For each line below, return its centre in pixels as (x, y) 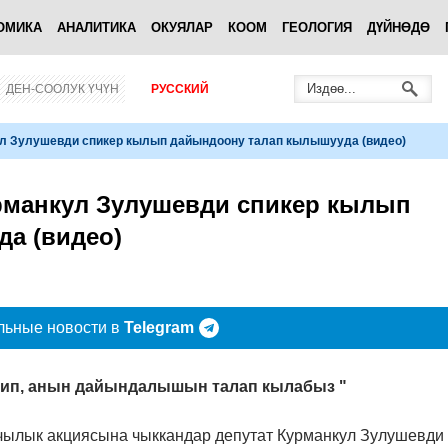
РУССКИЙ (180, 89)
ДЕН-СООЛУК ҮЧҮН (62, 89)
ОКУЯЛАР (182, 27)
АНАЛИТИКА (96, 27)
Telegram (158, 327)
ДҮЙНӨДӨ (398, 27)
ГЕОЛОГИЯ (317, 27)
